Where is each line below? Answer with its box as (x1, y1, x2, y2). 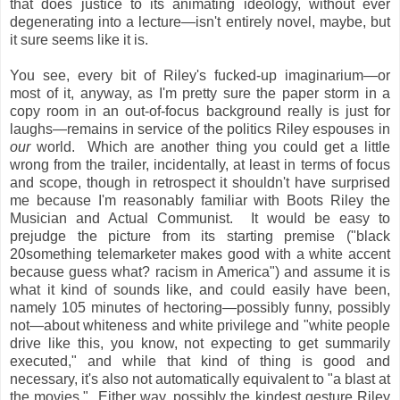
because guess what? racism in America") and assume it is (10, 263, 390, 279)
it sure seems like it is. (10, 31, 148, 47)
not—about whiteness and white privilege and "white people (10, 317, 390, 333)
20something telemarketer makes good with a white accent (10, 246, 390, 262)
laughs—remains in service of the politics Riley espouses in (10, 121, 390, 137)
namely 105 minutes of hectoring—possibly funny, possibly (10, 299, 390, 315)
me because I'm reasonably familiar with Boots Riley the (10, 192, 390, 208)
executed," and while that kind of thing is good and (10, 353, 390, 369)
